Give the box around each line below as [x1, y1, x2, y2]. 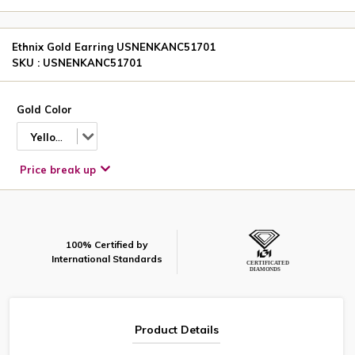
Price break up [20, 162, 96, 176]
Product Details [134, 322, 219, 337]
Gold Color [17, 102, 72, 116]
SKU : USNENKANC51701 [12, 55, 142, 69]
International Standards [52, 252, 163, 265]
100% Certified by [66, 238, 149, 250]
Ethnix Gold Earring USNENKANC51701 [12, 40, 216, 53]
